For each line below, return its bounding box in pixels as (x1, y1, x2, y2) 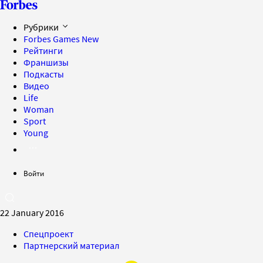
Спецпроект (23, 228, 73, 240)
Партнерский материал (23, 240, 120, 251)
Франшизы (23, 56, 69, 68)
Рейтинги (23, 45, 63, 56)
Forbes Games (23, 33, 82, 45)
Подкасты (23, 68, 64, 80)
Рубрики (23, 21, 60, 33)
